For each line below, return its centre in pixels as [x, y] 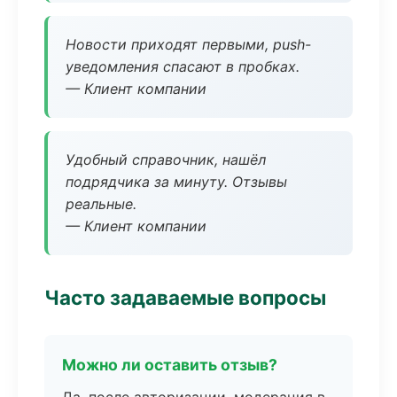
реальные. [101, 204]
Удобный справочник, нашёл [166, 160]
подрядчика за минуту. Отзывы [176, 182]
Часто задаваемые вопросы [185, 297]
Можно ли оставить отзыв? [170, 365]
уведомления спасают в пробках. [183, 66]
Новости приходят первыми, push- [188, 44]
